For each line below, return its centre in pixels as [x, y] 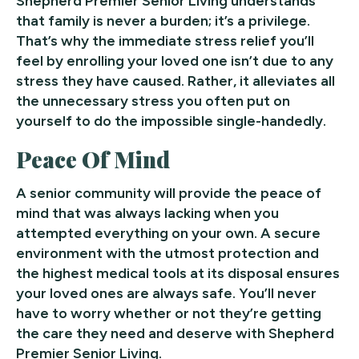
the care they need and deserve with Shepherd [175, 333]
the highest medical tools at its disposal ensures [178, 273]
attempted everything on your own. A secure [168, 233]
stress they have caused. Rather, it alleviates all [175, 81]
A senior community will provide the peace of [169, 193]
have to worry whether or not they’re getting [169, 313]
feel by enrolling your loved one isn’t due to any [175, 61]
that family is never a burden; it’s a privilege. [163, 20]
